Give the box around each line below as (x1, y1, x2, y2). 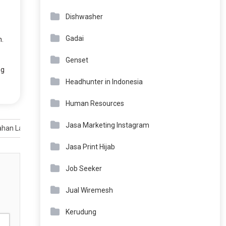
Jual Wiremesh (65, 186, 113, 195)
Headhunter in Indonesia (65, 78, 143, 86)
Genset (65, 56, 88, 65)
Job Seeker (65, 164, 102, 173)
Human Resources (65, 99, 124, 108)
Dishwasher (65, 13, 103, 21)
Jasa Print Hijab (65, 143, 115, 151)
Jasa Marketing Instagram (65, 121, 149, 130)
